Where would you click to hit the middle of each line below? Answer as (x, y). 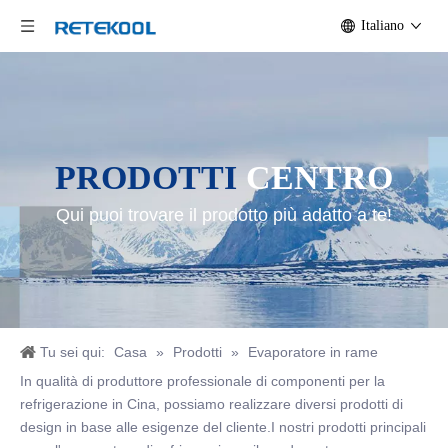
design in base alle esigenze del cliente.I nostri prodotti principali (223, 427)
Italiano (382, 25)
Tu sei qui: (72, 352)
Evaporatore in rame (313, 352)
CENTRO (319, 177)
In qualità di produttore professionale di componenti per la (202, 381)
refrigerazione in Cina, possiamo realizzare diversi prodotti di (211, 404)
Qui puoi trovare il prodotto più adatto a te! (224, 215)
